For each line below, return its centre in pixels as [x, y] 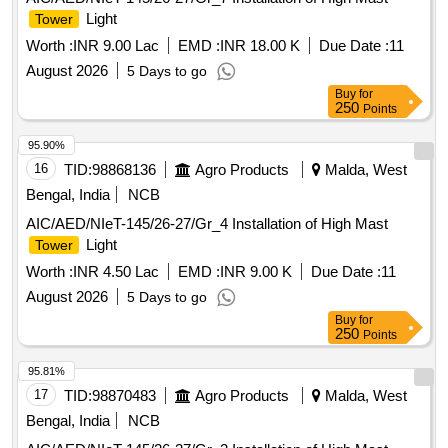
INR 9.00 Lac [116, 46]
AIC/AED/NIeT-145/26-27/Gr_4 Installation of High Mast [207, 224]
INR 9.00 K [256, 272]
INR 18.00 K [260, 46]
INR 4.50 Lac [116, 272]
